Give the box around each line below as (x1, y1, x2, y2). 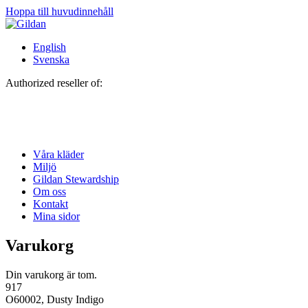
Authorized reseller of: (5, 77, 102, 89)
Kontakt (33, 198, 68, 210)
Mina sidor (33, 210, 80, 222)
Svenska (33, 54, 69, 65)
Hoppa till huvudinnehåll (5, 5, 113, 17)
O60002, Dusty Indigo (5, 293, 104, 305)
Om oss (33, 186, 66, 197)
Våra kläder (33, 148, 84, 160)
